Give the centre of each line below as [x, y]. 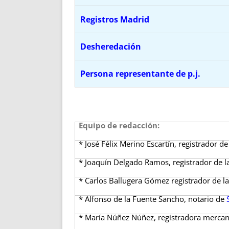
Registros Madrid [115, 19]
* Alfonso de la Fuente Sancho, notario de [153, 199]
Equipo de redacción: [119, 125]
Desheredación [111, 47]
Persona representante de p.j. [140, 74]
